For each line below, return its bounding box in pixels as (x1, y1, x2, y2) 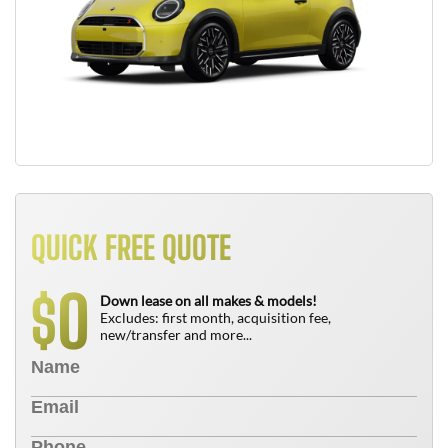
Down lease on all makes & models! (100, 292, 317, 309)
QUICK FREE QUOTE (31, 229, 231, 267)
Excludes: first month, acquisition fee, (100, 309, 331, 326)
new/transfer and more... (100, 326, 252, 343)
